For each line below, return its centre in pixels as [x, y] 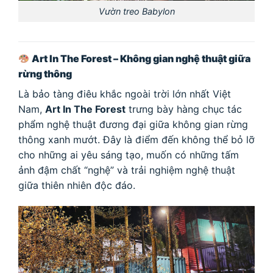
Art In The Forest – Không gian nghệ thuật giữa [141, 58]
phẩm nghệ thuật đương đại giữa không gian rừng [133, 124]
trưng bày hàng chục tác [184, 109]
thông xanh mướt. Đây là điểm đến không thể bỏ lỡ [136, 139]
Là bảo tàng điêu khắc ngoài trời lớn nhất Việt [125, 94]
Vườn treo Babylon [136, 12]
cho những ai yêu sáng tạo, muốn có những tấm [129, 154]
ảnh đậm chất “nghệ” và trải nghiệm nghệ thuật [127, 170]
